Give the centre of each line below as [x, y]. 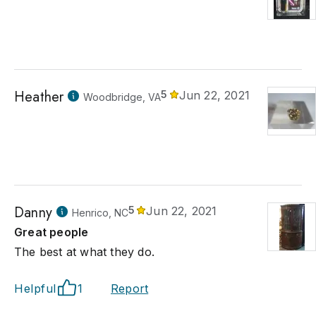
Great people [51, 232]
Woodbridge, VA [122, 97]
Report [130, 288]
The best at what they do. [84, 252]
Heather [39, 97]
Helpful [35, 288]
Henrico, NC [100, 213]
